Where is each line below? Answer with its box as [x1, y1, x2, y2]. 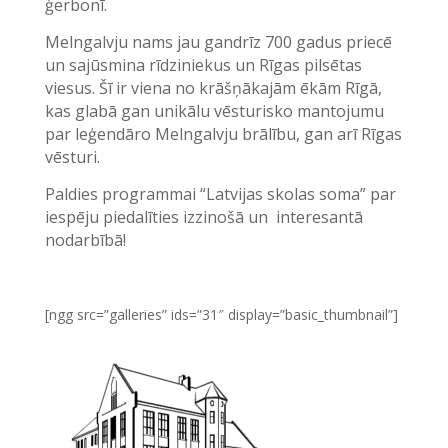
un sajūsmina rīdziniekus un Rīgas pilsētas [44, 54, 362, 77]
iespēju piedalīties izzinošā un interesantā [44, 206, 363, 229]
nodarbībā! [44, 229, 126, 252]
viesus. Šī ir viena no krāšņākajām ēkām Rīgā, [44, 77, 382, 100]
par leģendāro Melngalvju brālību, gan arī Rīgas [44, 123, 402, 146]
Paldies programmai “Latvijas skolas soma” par [44, 183, 396, 206]
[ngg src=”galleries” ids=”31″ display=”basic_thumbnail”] [44, 305, 398, 325]
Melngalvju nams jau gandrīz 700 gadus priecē [44, 31, 392, 54]
